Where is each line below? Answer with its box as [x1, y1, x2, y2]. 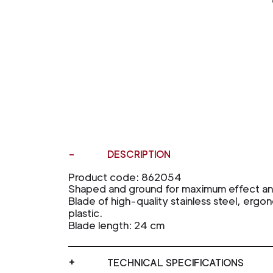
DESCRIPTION [107, 148, 171, 160]
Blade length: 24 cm [68, 218, 165, 232]
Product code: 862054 [68, 170, 182, 183]
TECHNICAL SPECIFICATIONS [107, 257, 244, 269]
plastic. [68, 206, 102, 219]
